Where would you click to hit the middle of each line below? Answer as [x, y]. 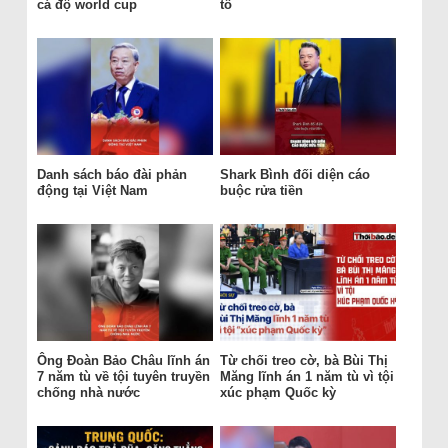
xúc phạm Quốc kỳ [277, 393]
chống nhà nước [88, 393]
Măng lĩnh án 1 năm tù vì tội [306, 377]
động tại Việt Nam [92, 191]
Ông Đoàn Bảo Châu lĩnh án [123, 361]
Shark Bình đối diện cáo [294, 175]
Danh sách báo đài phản [111, 175]
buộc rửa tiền [261, 191]
